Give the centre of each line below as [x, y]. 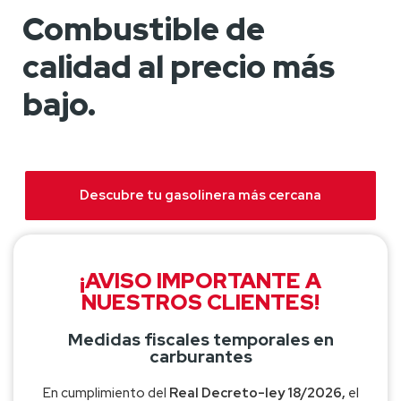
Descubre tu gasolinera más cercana [200, 195]
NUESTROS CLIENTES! [200, 302]
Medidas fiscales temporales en [200, 339]
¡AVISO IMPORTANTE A [200, 280]
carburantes [200, 356]
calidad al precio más [179, 66]
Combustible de [144, 29]
